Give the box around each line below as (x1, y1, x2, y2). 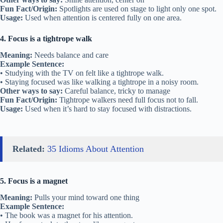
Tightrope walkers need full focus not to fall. (57, 95, 198, 104)
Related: (12, 143, 45, 154)
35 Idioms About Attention (47, 143, 144, 154)
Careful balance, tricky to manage (63, 86, 170, 95)
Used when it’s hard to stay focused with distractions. (23, 104, 192, 113)
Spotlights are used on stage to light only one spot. (57, 4, 217, 13)
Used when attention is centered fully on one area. (23, 13, 182, 22)
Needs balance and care (32, 50, 109, 59)
